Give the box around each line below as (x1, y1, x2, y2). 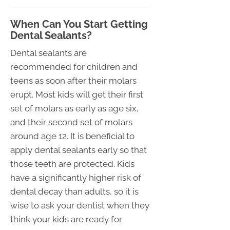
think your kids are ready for (10, 214, 122, 224)
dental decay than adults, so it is (10, 186, 139, 197)
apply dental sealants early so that (10, 144, 147, 155)
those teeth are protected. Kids (10, 158, 135, 169)
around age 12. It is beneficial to (10, 130, 135, 141)
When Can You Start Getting (10, 17, 148, 30)
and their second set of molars (10, 117, 132, 127)
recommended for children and (10, 61, 138, 72)
